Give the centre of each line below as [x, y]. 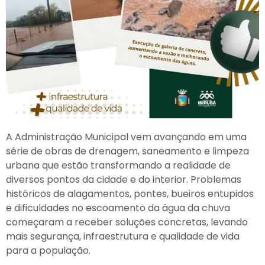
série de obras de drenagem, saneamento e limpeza [127, 151]
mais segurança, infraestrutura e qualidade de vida [123, 236]
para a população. [48, 250]
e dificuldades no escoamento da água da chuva [118, 208]
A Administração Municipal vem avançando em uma [126, 137]
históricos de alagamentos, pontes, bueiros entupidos [130, 193]
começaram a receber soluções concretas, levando [127, 222]
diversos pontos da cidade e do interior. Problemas [124, 179]
